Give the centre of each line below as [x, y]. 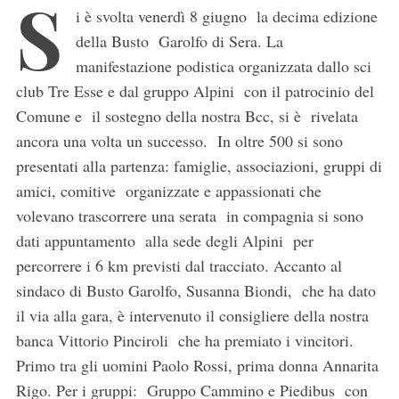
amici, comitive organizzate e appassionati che [168, 191]
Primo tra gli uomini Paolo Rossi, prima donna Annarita [197, 366]
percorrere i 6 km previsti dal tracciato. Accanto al [179, 266]
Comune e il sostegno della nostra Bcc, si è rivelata [187, 116]
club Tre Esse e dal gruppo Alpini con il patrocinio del [195, 91]
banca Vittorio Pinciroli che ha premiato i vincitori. [184, 341]
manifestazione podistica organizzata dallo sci [223, 66]
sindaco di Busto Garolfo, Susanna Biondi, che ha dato [195, 291]
